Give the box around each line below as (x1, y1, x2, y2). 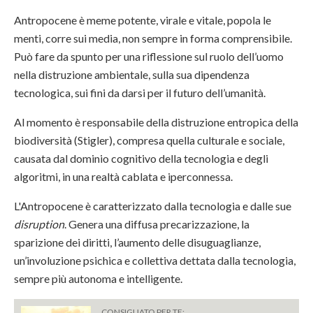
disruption (14, 217, 64, 231)
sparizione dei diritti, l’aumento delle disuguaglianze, (14, 235, 261, 249)
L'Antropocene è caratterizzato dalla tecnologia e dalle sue (14, 199, 291, 213)
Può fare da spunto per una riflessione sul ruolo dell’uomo (14, 50, 284, 64)
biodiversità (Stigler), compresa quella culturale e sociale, (14, 133, 284, 147)
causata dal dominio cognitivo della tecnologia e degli (14, 152, 268, 166)
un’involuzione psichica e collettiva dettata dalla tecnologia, (14, 254, 296, 268)
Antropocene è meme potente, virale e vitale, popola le (14, 13, 271, 27)
